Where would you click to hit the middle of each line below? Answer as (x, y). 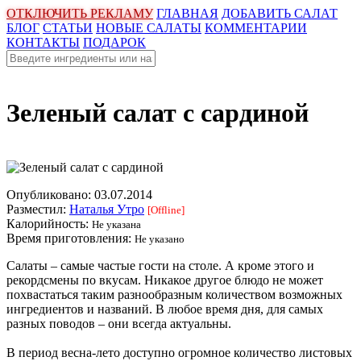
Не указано (160, 239)
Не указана (116, 224)
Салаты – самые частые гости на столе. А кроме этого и (160, 265)
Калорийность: (49, 223)
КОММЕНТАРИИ (256, 28)
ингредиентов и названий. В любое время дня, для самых (165, 309)
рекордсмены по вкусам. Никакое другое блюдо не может (165, 280)
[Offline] (166, 210)
